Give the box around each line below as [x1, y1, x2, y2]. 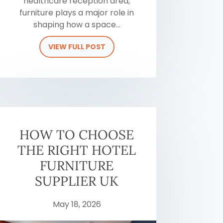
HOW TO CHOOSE [19, 126, 134, 143]
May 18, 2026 [52, 199, 101, 211]
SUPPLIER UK [35, 173, 119, 190]
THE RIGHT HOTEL [17, 142, 136, 159]
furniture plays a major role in [19, 6, 134, 18]
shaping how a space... [33, 18, 120, 30]
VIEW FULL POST [48, 41, 106, 52]
